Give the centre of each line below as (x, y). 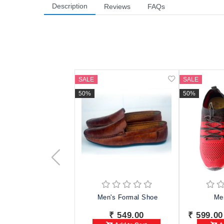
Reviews (117, 7)
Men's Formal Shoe (127, 197)
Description (70, 6)
